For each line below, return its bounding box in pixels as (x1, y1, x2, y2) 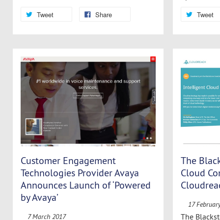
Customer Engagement (20, 154, 116, 167)
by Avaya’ (20, 191, 58, 204)
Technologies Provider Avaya (20, 166, 139, 179)
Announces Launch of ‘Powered (20, 179, 151, 192)
